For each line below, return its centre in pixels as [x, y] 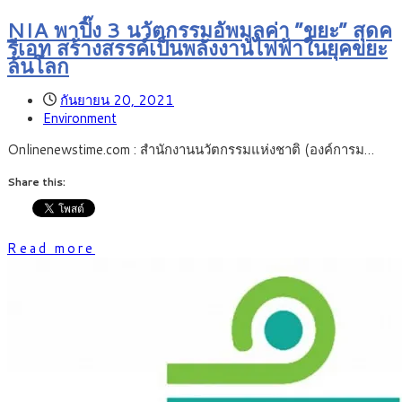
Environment [80, 118]
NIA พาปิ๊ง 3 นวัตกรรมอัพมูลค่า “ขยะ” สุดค [200, 29]
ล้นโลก [38, 65]
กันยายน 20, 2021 [117, 100]
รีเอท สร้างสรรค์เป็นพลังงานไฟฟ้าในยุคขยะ [197, 47]
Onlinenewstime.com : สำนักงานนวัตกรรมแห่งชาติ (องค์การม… [191, 149]
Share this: [36, 181]
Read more [51, 248]
